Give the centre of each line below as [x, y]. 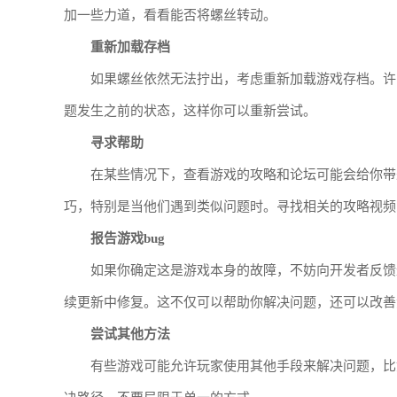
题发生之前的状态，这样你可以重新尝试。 [190, 111]
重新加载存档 [130, 47]
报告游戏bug [128, 238]
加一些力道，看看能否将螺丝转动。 [170, 15]
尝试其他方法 [130, 334]
